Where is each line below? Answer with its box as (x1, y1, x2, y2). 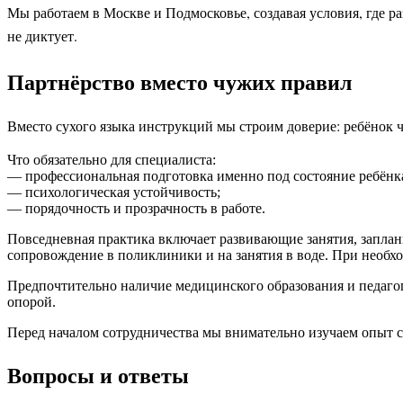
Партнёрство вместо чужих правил (7, 65, 352, 97)
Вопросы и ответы (7, 359, 189, 391)
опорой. (7, 294, 56, 310)
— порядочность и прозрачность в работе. (7, 201, 265, 217)
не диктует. (7, 25, 77, 45)
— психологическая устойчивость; (7, 184, 220, 201)
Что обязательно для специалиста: (7, 152, 216, 168)
